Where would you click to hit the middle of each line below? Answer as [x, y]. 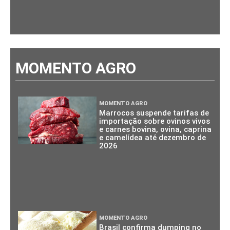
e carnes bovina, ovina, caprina [156, 129]
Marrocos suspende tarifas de [154, 113]
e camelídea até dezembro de [153, 137]
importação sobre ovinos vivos [155, 121]
